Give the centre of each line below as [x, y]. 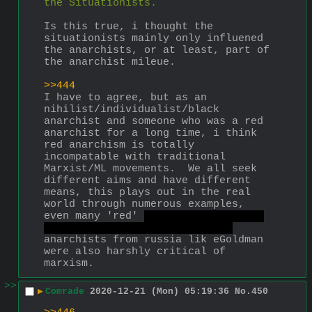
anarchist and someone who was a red [154, 121]
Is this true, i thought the [128, 26]
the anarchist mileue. [110, 62]
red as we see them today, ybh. [138, 228]
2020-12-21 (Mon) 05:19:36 [159, 292]
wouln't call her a [201, 216]
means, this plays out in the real [147, 192]
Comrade [65, 292]
